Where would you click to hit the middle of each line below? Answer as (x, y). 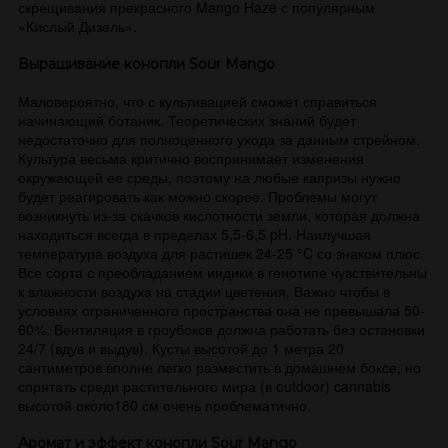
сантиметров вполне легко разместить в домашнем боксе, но (219, 367)
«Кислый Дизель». (77, 26)
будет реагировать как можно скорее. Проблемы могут (197, 196)
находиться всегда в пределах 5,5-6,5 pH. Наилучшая (194, 234)
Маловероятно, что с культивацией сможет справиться (197, 101)
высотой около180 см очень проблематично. (164, 405)
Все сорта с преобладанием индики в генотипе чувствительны (222, 272)
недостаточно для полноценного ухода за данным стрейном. (219, 139)
